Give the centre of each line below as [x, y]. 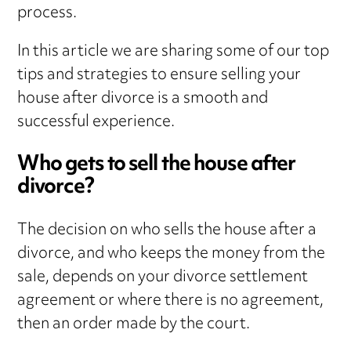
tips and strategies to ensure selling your [159, 75]
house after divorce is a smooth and [143, 99]
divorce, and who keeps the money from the [172, 254]
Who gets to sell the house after [157, 165]
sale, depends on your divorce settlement [163, 277]
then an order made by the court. [134, 324]
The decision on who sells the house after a [167, 230]
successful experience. [96, 122]
